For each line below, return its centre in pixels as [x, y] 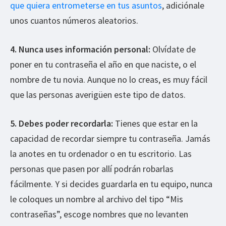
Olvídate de [173, 49]
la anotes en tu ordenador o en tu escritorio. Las [101, 154]
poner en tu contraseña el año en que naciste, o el [103, 64]
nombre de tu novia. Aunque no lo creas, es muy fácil [109, 79]
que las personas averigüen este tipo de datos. [98, 95]
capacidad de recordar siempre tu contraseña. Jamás [110, 138]
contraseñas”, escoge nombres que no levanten [99, 214]
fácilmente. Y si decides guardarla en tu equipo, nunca [111, 184]
